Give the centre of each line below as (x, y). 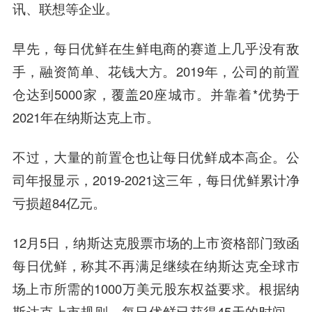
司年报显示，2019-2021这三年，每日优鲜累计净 (156, 179)
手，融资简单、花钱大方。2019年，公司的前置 (156, 71)
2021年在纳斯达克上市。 (86, 117)
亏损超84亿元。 (59, 202)
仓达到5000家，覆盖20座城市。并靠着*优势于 (156, 94)
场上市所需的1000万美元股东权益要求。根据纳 (156, 288)
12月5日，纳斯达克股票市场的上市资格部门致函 (156, 242)
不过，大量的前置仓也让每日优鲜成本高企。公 (156, 156)
